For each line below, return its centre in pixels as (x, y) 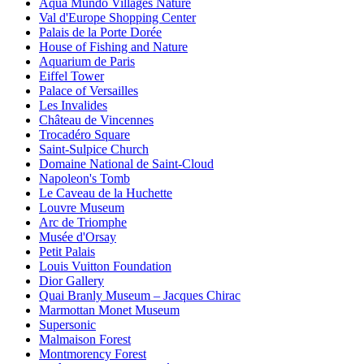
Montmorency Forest (93, 354)
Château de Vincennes (96, 120)
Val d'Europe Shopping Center (117, 18)
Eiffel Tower (71, 76)
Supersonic (67, 325)
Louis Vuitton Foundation (105, 266)
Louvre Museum (82, 208)
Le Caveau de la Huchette (106, 193)
